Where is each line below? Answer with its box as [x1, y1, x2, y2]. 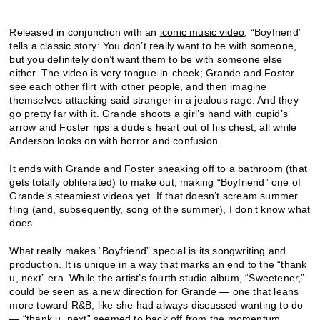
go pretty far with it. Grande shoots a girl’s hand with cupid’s [9, 108, 289, 120]
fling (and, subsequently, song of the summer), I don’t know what [9, 204, 311, 216]
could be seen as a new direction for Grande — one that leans [9, 286, 299, 298]
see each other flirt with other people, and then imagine [9, 81, 267, 93]
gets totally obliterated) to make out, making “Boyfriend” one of [9, 176, 301, 189]
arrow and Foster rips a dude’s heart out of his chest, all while [9, 121, 297, 134]
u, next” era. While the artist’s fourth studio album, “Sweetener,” [9, 272, 305, 284]
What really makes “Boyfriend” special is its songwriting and [9, 245, 286, 257]
